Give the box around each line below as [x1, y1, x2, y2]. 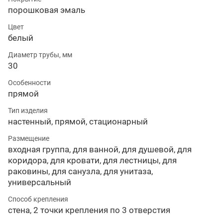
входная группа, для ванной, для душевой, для [8, 144, 192, 154]
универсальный [8, 177, 71, 187]
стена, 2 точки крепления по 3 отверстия [8, 205, 170, 215]
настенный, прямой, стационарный [8, 116, 148, 126]
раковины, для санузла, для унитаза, [8, 166, 153, 176]
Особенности [8, 78, 51, 87]
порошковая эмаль [8, 4, 85, 15]
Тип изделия [8, 106, 48, 114]
